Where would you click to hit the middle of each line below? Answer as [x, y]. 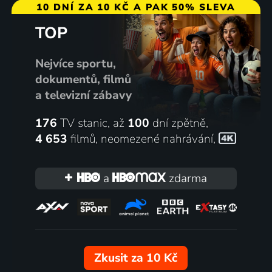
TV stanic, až [92, 123]
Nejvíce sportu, [75, 63]
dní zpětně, [178, 123]
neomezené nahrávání [157, 139]
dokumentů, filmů [83, 79]
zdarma [187, 178]
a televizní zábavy [83, 95]
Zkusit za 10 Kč [136, 258]
